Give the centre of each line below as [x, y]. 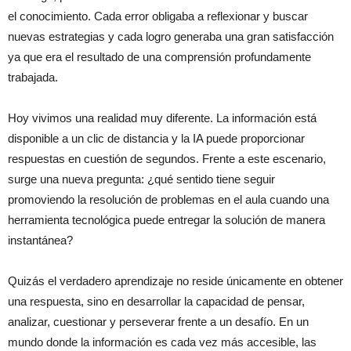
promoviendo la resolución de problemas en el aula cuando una [168, 199]
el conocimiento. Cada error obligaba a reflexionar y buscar [158, 16]
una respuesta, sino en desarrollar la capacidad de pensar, [156, 301]
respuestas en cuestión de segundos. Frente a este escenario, [167, 159]
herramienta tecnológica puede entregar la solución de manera [166, 220]
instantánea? [40, 240]
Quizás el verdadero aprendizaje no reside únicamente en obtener [175, 281]
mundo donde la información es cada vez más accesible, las [162, 342]
